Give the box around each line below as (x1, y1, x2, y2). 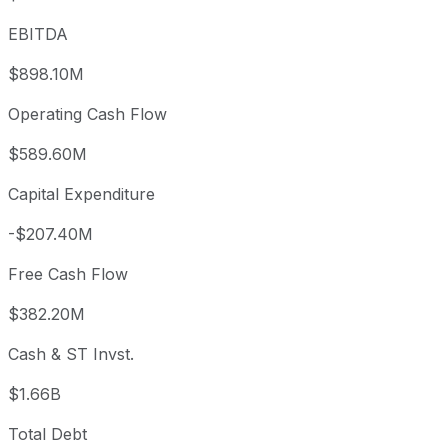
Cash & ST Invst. (8, 344, 134, 365)
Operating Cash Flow (8, 104, 167, 125)
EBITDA (8, 24, 68, 45)
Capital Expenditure (8, 184, 155, 205)
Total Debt (8, 424, 87, 445)
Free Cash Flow (8, 264, 128, 285)
